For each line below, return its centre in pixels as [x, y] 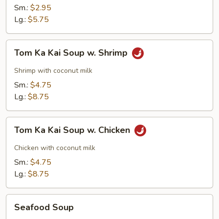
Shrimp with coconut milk [53, 71]
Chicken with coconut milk [55, 148]
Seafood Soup [44, 207]
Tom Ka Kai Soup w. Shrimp [72, 53]
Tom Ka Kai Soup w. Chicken [73, 130]
